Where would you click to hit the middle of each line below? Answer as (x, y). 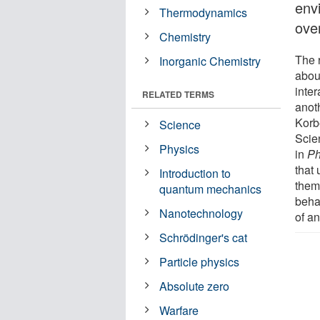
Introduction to (195, 173)
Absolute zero (195, 286)
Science (180, 124)
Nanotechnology (201, 213)
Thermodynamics (204, 12)
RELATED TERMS (178, 94)
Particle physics (200, 261)
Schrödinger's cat (204, 237)
